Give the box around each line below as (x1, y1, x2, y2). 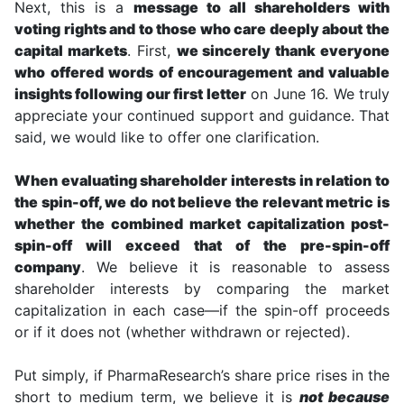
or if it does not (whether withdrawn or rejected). (14, 322, 350, 341)
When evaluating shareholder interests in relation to (14, 170, 390, 189)
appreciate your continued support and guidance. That (14, 106, 390, 124)
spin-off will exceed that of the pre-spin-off (14, 235, 390, 254)
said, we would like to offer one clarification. (14, 127, 319, 146)
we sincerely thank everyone (176, 41, 390, 60)
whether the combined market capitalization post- (14, 214, 390, 233)
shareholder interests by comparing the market (14, 279, 390, 298)
